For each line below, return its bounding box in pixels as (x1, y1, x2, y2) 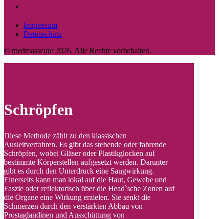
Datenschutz (23, 30, 62, 38)
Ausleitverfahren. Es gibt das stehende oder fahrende (4, 140, 166, 149)
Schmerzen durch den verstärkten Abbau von (4, 202, 143, 211)
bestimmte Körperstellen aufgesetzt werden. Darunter (4, 158, 168, 167)
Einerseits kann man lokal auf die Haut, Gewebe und (4, 175, 167, 184)
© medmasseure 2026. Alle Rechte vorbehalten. (4, 46, 151, 55)
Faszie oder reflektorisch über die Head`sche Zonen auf (4, 184, 175, 193)
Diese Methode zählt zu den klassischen (4, 131, 127, 140)
